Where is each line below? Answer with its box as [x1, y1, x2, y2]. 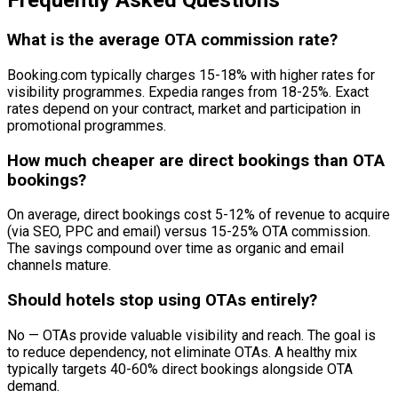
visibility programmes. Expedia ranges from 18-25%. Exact [7, 84, 369, 101]
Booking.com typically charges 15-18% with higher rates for [7, 67, 375, 84]
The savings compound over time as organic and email [7, 240, 344, 258]
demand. [7, 377, 60, 394]
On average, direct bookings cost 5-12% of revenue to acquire [7, 206, 390, 224]
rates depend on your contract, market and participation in [7, 100, 361, 118]
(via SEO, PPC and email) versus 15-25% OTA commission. [7, 223, 370, 241]
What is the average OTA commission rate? [7, 30, 338, 51]
